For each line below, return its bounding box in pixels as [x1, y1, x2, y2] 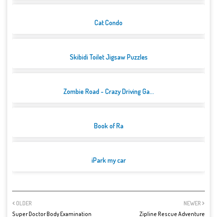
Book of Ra [93, 122, 124, 130]
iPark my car [91, 156, 126, 165]
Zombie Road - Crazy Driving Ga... [63, 87, 154, 96]
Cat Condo [94, 18, 123, 27]
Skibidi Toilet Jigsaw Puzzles [69, 53, 148, 62]
